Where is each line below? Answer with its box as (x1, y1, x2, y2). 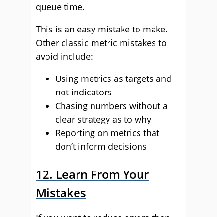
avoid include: (36, 50, 93, 62)
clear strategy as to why (55, 113, 151, 125)
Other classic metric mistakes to (36, 37, 167, 48)
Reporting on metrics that (55, 127, 159, 139)
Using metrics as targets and (55, 73, 171, 84)
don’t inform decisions (55, 140, 147, 152)
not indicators (55, 86, 112, 98)
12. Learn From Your (36, 166, 149, 182)
